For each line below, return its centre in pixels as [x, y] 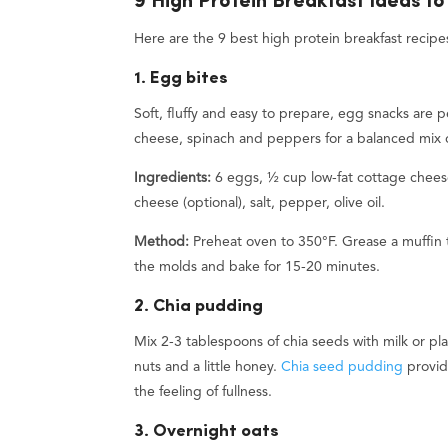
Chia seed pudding [342, 367]
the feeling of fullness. [203, 392]
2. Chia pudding [199, 307]
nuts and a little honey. [208, 367]
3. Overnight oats [207, 432]
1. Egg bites [181, 79]
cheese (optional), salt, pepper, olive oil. [260, 203]
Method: [162, 242]
